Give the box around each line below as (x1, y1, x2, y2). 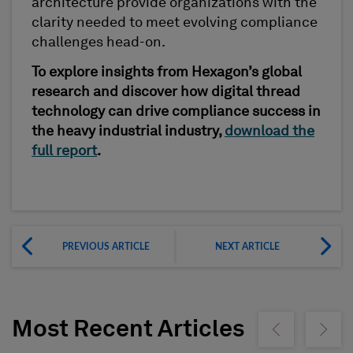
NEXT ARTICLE (215, 242, 280, 252)
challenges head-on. (32, 35, 165, 50)
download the (225, 124, 314, 139)
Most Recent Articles (12, 318, 244, 343)
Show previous (275, 329, 328, 337)
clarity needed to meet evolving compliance (32, 16, 318, 31)
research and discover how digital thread (32, 84, 300, 99)
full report (32, 143, 97, 158)
